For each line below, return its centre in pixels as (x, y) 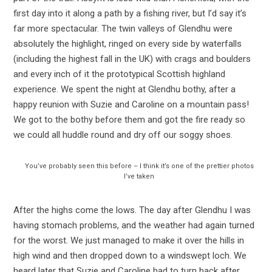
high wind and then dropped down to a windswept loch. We (130, 255)
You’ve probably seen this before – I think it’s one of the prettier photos (139, 166)
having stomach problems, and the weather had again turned (134, 225)
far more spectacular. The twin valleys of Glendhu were (123, 28)
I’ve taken (139, 176)
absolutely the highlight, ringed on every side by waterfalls (127, 43)
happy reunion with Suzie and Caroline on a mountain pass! (131, 104)
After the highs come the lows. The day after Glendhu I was (132, 210)
